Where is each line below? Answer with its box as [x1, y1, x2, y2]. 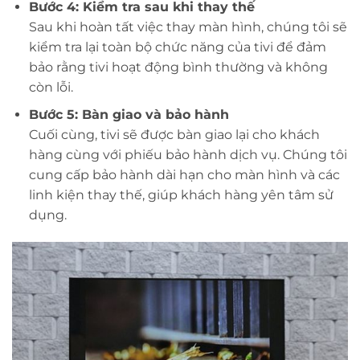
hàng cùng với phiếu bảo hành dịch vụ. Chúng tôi [28, 147, 347, 163]
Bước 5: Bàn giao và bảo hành [28, 107, 229, 123]
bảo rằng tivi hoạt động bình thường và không [28, 59, 328, 75]
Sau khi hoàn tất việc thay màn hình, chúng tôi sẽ [28, 18, 347, 35]
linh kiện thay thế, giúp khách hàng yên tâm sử [28, 187, 333, 203]
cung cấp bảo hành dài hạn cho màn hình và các [28, 167, 340, 183]
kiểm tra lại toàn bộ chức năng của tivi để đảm [28, 39, 326, 55]
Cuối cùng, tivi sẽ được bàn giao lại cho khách [28, 127, 320, 143]
